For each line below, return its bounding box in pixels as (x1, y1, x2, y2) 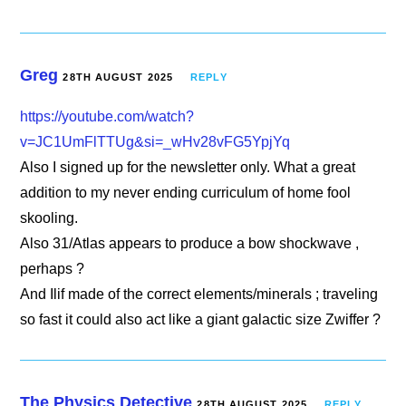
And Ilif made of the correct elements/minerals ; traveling (20, 285, 379, 302)
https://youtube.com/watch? (20, 108, 195, 124)
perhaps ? (20, 260, 85, 276)
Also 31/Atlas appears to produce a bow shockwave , (20, 235, 360, 251)
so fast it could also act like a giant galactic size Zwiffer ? (20, 311, 382, 327)
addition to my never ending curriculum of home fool (20, 184, 352, 200)
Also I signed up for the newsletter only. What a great (20, 159, 356, 175)
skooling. (20, 209, 79, 226)
